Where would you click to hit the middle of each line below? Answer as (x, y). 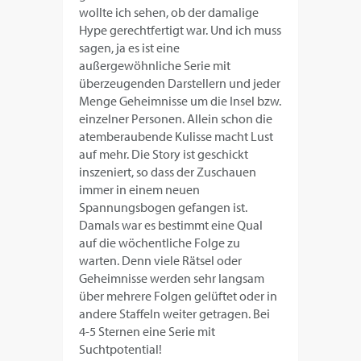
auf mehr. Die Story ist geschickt (164, 154)
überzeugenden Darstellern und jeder (180, 83)
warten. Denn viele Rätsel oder (161, 261)
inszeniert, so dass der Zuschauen (168, 172)
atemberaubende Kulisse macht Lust (176, 137)
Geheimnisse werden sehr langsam (172, 278)
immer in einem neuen (140, 190)
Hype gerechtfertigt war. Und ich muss (180, 30)
